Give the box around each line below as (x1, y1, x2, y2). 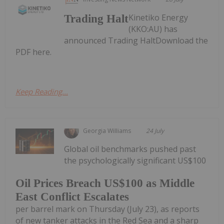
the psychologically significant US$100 (64, 154, 206, 166)
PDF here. (15, 46, 51, 57)
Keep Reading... (15, 86, 68, 96)
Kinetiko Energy (128, 11, 188, 23)
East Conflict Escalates (15, 190, 129, 203)
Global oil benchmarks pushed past (64, 143, 196, 154)
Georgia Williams (83, 126, 131, 135)
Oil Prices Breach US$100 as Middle (15, 177, 194, 190)
